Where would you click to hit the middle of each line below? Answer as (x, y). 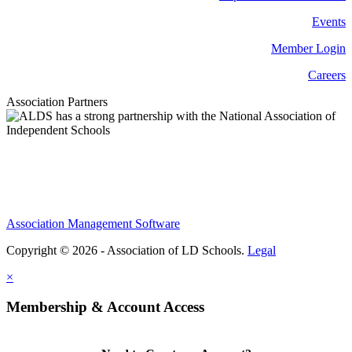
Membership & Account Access (105, 307)
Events (329, 21)
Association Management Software (93, 223)
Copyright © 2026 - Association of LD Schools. (127, 250)
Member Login (308, 48)
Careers (327, 75)
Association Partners (57, 101)
